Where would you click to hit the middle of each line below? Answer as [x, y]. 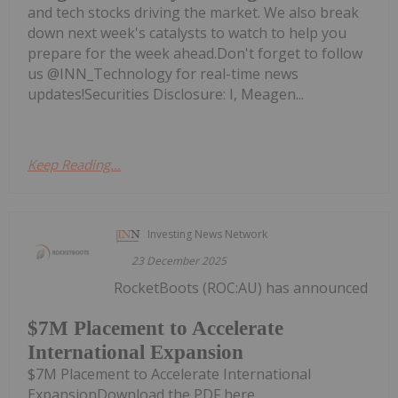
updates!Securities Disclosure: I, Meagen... [166, 95]
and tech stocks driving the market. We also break [193, 13]
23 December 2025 [179, 261]
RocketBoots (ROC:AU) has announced [241, 288]
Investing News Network [208, 235]
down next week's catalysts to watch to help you [187, 33]
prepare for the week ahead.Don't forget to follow [195, 54]
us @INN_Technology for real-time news [163, 74]
